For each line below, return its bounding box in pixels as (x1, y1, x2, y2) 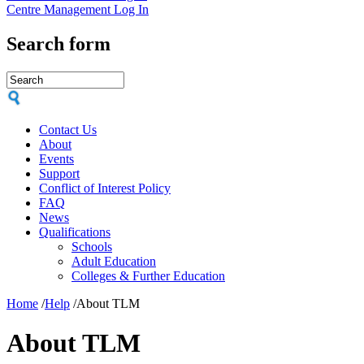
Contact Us (39, 122, 97, 136)
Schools (71, 239, 112, 253)
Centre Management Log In (6, 2, 149, 16)
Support (39, 166, 80, 180)
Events (39, 151, 74, 166)
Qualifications (39, 224, 110, 239)
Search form (6, 32, 110, 54)
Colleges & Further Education (71, 268, 225, 283)
